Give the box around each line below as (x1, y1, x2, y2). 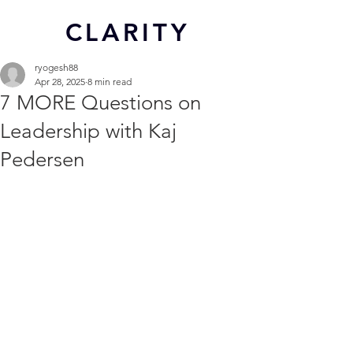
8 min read (87, 76, 132, 87)
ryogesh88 (35, 61, 78, 73)
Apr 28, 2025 (35, 76, 85, 87)
